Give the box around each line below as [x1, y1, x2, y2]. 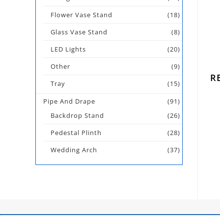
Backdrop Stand [51, 111, 104, 120]
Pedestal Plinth [51, 128, 102, 137]
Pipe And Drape [43, 97, 95, 106]
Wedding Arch [51, 145, 97, 154]
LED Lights [51, 45, 86, 54]
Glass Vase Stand [51, 27, 108, 36]
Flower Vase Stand [51, 10, 112, 19]
